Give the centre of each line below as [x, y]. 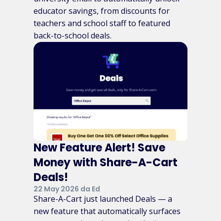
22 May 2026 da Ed [67, 189]
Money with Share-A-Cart [106, 162]
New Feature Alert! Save [99, 147]
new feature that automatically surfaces [107, 211]
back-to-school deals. [73, 35]
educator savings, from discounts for [102, 11]
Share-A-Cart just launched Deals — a [103, 199]
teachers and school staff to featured [102, 23]
